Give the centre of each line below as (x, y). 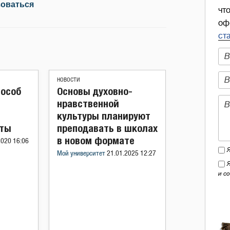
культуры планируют (104, 116)
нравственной (88, 103)
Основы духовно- (95, 91)
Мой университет (82, 154)
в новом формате (96, 140)
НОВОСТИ (69, 80)
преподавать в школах (107, 128)
